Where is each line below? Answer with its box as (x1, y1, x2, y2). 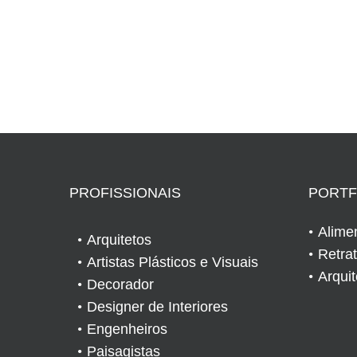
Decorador (87, 276, 154, 292)
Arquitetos (87, 231, 151, 248)
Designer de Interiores (87, 298, 228, 315)
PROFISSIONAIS (69, 184, 181, 201)
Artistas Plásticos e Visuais (87, 253, 258, 270)
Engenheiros (87, 320, 167, 337)
